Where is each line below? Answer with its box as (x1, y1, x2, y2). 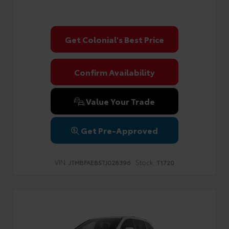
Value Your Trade (84, 95, 155, 107)
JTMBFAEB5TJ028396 (68, 158, 131, 167)
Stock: (135, 157, 155, 167)
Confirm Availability (74, 66, 155, 78)
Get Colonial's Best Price (65, 33, 164, 45)
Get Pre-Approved (81, 124, 158, 136)
